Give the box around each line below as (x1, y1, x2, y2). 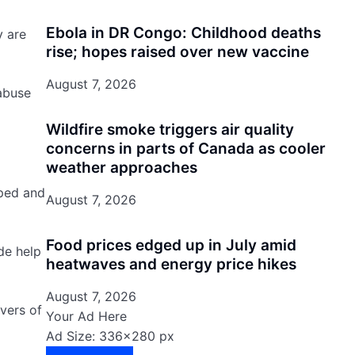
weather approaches (45, 158, 197, 177)
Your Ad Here (45, 308, 127, 324)
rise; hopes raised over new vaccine (45, 43, 309, 61)
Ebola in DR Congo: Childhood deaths (45, 24, 321, 42)
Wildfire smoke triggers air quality (45, 120, 294, 139)
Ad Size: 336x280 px (45, 328, 174, 344)
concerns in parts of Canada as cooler (45, 139, 326, 158)
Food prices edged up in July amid (45, 236, 296, 254)
